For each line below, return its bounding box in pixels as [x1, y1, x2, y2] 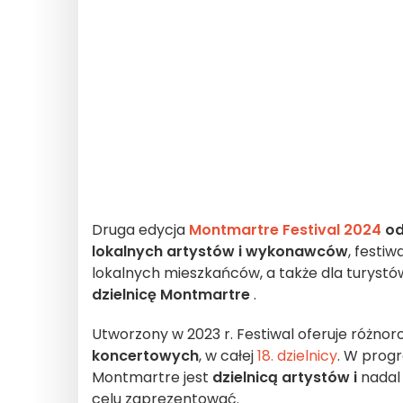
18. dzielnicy [257, 345, 337, 366]
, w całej [199, 345, 257, 366]
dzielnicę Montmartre [92, 284, 254, 305]
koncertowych [92, 345, 199, 366]
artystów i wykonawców [166, 241, 348, 262]
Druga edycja [92, 219, 189, 240]
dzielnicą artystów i [212, 367, 357, 388]
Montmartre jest [92, 367, 212, 388]
